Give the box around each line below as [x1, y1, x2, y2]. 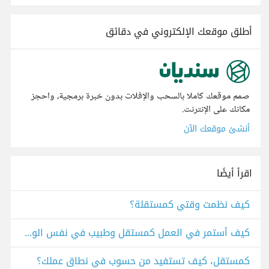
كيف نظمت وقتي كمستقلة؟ [130, 195, 250, 214]
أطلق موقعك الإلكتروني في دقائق [106, 22, 252, 41]
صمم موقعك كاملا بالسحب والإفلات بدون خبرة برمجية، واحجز [31, 88, 250, 105]
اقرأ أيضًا [217, 164, 252, 183]
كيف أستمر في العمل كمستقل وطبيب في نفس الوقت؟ [25, 223, 32, 243]
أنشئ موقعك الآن [184, 121, 250, 138]
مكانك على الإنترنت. [182, 101, 250, 118]
